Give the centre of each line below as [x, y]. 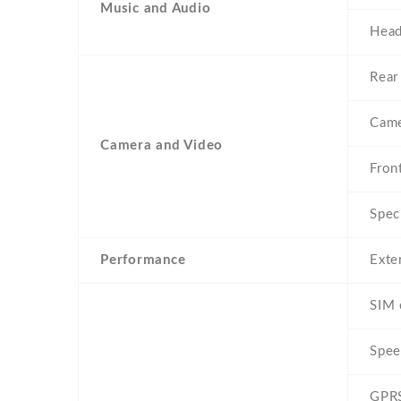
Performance [143, 260]
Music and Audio [156, 9]
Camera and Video [162, 146]
